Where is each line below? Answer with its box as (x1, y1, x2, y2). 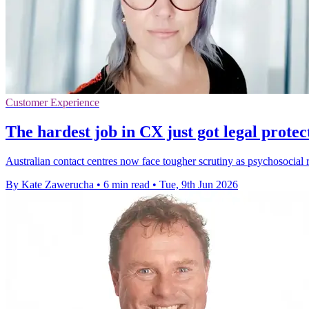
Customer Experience (6, 97, 99, 109)
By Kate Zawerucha (6, 179, 94, 191)
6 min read (103, 179, 150, 191)
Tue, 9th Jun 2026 (159, 179, 238, 191)
